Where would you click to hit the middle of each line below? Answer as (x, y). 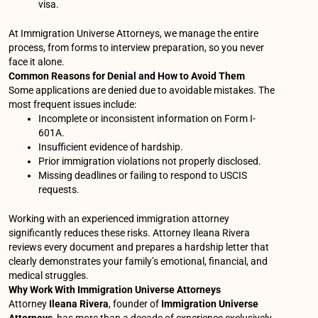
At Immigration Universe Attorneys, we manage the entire (134, 34)
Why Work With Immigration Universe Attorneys (115, 290)
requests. (59, 190)
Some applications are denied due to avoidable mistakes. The (142, 91)
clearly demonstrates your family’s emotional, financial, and (138, 262)
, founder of (135, 304)
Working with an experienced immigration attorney (119, 219)
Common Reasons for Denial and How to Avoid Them (127, 76)
